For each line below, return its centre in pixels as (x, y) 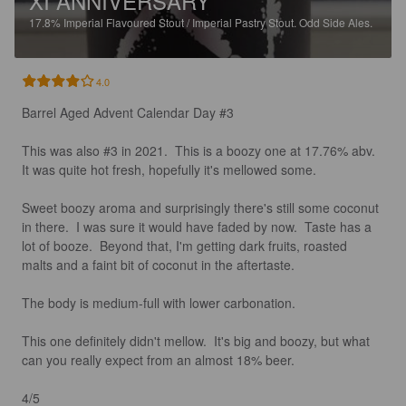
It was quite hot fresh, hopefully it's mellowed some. (171, 169)
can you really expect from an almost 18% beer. (162, 359)
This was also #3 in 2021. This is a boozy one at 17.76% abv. (202, 150)
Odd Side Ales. (336, 22)
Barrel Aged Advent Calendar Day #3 (128, 112)
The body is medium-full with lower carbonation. (160, 302)
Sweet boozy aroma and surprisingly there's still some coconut (202, 207)
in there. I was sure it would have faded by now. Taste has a (198, 226)
